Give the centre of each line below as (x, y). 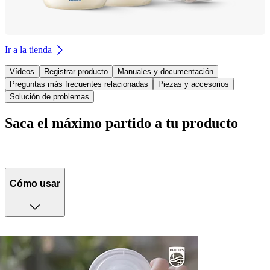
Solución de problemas (49, 97)
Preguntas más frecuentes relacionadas (79, 84)
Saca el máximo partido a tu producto (121, 123)
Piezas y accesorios (193, 84)
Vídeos (22, 72)
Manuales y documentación (165, 72)
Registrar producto (76, 72)
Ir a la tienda (28, 50)
